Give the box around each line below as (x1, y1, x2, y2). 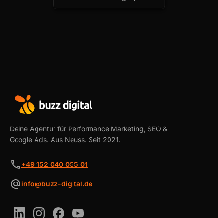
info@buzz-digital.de (21, 179, 92, 188)
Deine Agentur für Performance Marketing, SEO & (10, 124, 167, 133)
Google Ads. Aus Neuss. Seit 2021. (10, 135, 121, 144)
